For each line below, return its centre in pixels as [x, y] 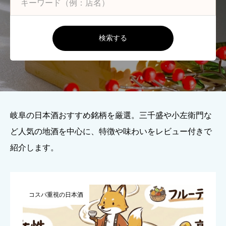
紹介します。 [34, 148]
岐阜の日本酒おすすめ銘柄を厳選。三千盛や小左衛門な [111, 115]
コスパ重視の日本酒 [56, 194]
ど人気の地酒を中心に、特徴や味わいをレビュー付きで [111, 131]
